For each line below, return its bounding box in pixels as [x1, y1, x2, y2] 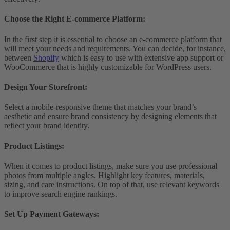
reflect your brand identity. [4, 121, 89, 130]
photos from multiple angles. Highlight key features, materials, [4, 170, 205, 180]
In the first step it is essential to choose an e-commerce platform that [4, 34, 222, 44]
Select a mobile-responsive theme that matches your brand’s [4, 103, 197, 112]
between [4, 53, 33, 62]
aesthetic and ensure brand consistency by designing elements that [4, 112, 217, 121]
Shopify [33, 53, 59, 62]
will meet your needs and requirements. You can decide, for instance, [4, 44, 226, 53]
